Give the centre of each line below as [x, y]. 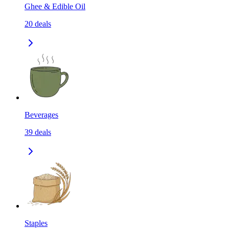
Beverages [41, 115]
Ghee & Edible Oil [55, 7]
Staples [36, 223]
